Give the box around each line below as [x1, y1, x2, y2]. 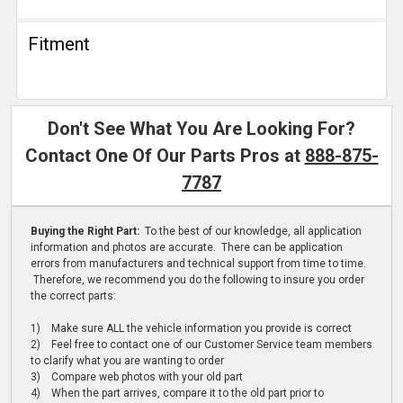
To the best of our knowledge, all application [141, 225, 362, 238]
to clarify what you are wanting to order [30, 354, 224, 368]
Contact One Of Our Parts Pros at [24, 145, 305, 167]
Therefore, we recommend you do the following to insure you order [30, 273, 364, 287]
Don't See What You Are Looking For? [48, 118, 355, 140]
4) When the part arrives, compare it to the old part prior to [30, 387, 324, 400]
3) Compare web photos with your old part [30, 371, 243, 384]
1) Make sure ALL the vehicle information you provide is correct [30, 322, 352, 336]
